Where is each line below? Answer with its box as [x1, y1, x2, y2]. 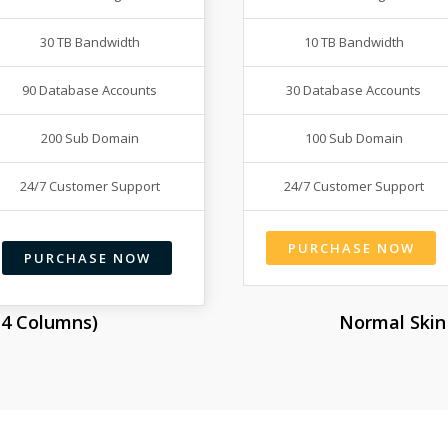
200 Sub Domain [40, 129, 139, 148]
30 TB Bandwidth [39, 33, 140, 52]
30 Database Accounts [286, 81, 422, 100]
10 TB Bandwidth [303, 33, 404, 52]
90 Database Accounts [22, 81, 158, 100]
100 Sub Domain [304, 129, 403, 148]
